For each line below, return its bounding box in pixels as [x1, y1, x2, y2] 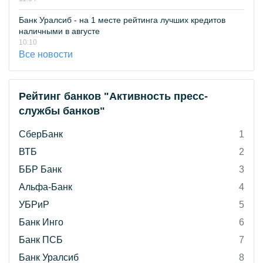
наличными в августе [19, 26, 100, 36]
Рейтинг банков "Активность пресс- [19, 90, 208, 103]
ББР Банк [19, 164, 62, 175]
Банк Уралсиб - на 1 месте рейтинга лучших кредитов [19, 15, 225, 25]
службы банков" [19, 105, 105, 117]
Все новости [19, 49, 73, 60]
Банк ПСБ [19, 235, 63, 245]
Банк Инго [19, 217, 63, 228]
